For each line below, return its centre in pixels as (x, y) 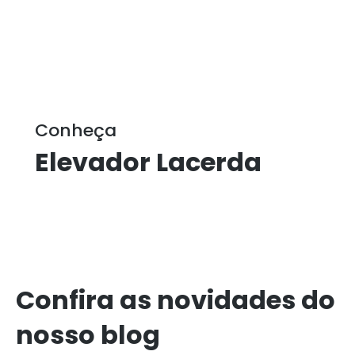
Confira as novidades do (176, 300)
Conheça (76, 130)
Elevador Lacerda (148, 162)
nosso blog (88, 335)
